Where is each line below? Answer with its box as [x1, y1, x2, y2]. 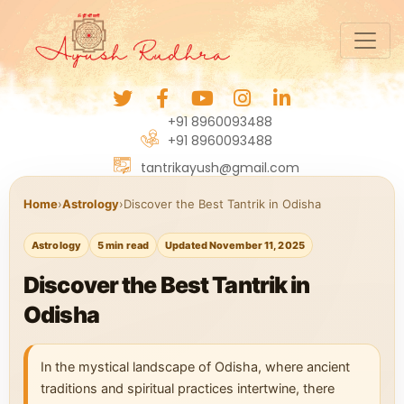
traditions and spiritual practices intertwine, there [41, 381, 335, 397]
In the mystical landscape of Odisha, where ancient [41, 359, 350, 375]
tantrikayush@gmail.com [141, 159, 299, 177]
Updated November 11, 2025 [165, 239, 305, 252]
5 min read [97, 239, 150, 252]
